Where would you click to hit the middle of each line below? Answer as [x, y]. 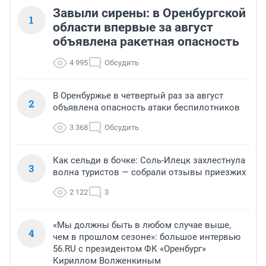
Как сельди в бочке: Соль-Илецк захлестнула [149, 161]
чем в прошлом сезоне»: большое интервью [147, 237]
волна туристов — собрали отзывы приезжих [149, 172]
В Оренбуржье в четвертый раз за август [138, 96]
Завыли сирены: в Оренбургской [149, 13]
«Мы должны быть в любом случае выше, [142, 225]
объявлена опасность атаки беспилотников [146, 108]
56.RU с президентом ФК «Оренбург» [129, 249]
